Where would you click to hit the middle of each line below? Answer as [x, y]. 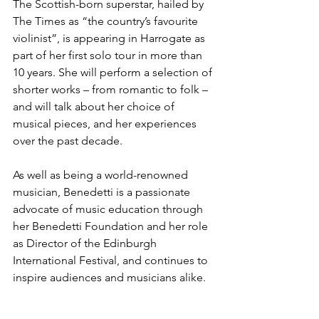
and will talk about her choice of [95, 106]
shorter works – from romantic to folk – [112, 89]
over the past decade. [68, 141]
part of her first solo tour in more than [109, 55]
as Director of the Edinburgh [86, 243]
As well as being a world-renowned [102, 175]
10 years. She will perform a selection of [114, 72]
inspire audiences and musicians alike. [109, 277]
